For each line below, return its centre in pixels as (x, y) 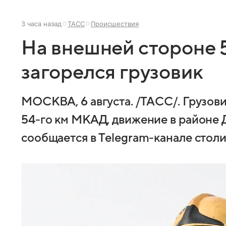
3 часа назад (41, 24)
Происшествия (115, 24)
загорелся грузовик (112, 72)
